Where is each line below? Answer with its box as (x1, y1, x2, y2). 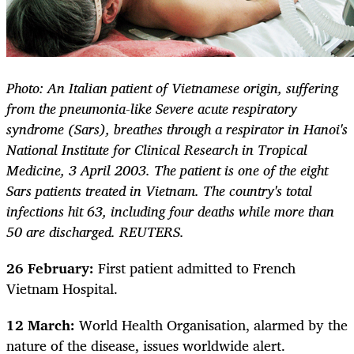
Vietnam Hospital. (6, 277, 118, 301)
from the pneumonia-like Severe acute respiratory (6, 96, 297, 121)
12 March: (6, 313, 75, 337)
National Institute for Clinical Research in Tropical (6, 137, 307, 162)
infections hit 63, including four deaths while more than (6, 199, 334, 224)
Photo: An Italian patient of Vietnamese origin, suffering (6, 76, 338, 100)
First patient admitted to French (98, 256, 296, 281)
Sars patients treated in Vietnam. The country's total (6, 179, 312, 203)
